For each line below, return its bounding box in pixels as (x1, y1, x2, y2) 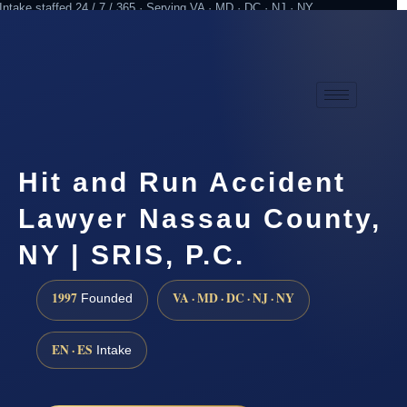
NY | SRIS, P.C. (18, 239, 245, 270)
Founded (77, 292, 133, 306)
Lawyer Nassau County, (18, 203, 382, 233)
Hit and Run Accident (18, 166, 346, 197)
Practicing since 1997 (167, 40, 292, 55)
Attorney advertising (292, 40, 397, 55)
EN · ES (52, 340, 93, 359)
